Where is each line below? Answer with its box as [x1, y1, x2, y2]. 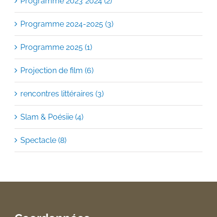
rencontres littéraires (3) [20, 89, 104, 98]
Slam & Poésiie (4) [20, 112, 83, 122]
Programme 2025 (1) [20, 43, 92, 52]
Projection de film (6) [20, 66, 93, 75]
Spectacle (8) [20, 136, 66, 145]
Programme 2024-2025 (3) [20, 19, 113, 29]
